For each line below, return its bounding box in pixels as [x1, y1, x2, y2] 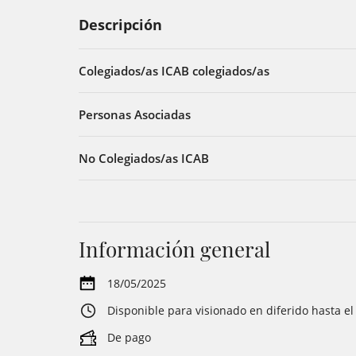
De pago [107, 330, 151, 345]
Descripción [79, 15, 162, 34]
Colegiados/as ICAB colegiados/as [79, 63, 269, 79]
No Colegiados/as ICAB [79, 150, 209, 166]
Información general [79, 235, 270, 263]
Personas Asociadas [79, 106, 191, 122]
